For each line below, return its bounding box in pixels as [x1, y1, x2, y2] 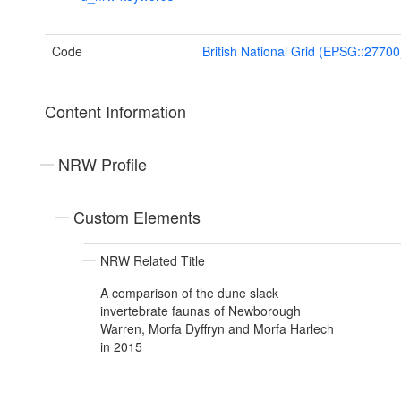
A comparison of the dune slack [100, 284, 278, 303]
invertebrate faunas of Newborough [100, 302, 301, 320]
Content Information [45, 99, 186, 124]
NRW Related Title [100, 252, 205, 270]
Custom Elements [73, 205, 200, 229]
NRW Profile [58, 152, 147, 176]
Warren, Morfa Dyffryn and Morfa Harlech [100, 320, 334, 338]
